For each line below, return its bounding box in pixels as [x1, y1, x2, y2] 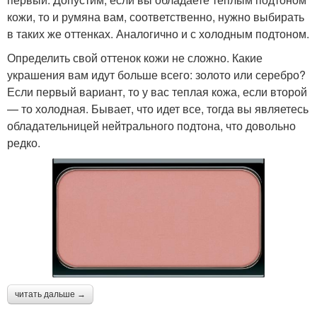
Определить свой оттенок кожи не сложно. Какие [7, 49, 263, 66]
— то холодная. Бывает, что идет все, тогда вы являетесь [7, 100, 309, 117]
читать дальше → [15, 289, 86, 300]
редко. [7, 134, 40, 151]
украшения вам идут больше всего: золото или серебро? [7, 66, 306, 83]
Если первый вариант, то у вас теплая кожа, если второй [7, 83, 307, 100]
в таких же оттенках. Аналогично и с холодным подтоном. [7, 25, 309, 42]
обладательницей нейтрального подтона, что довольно [7, 117, 296, 134]
